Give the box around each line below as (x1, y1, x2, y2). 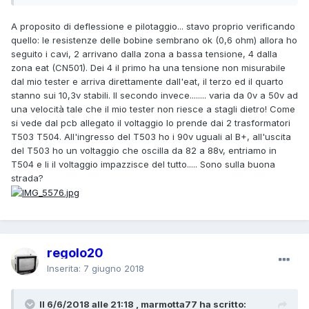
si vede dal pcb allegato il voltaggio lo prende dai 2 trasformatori (11, 117, 290, 128)
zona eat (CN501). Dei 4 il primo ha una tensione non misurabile (11, 61, 286, 73)
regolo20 (47, 245, 103, 260)
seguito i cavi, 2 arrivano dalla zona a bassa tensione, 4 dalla (11, 48, 277, 59)
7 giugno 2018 (83, 262, 144, 274)
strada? (11, 172, 43, 183)
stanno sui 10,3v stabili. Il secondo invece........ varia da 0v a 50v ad (11, 89, 298, 101)
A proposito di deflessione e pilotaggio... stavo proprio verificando (11, 20, 295, 32)
